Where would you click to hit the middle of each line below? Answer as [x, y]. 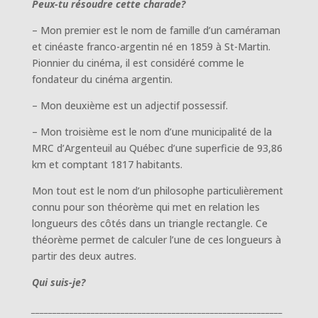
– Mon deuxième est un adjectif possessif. [130, 105]
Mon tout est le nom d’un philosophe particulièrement [157, 190]
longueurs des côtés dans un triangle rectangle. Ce [149, 223]
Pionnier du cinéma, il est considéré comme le [138, 62]
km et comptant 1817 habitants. [107, 164]
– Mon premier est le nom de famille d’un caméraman [156, 30]
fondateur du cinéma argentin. [102, 79]
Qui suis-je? [58, 282]
